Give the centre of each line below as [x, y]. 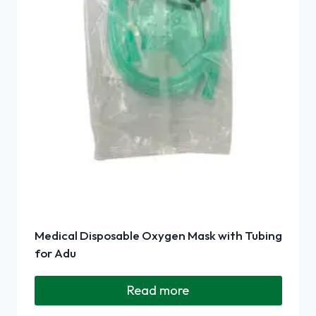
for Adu [55, 253]
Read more [158, 290]
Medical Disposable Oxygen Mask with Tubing [158, 235]
